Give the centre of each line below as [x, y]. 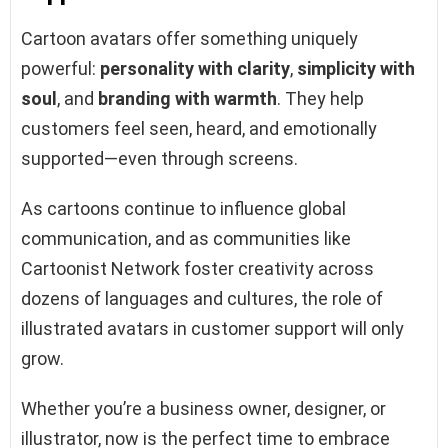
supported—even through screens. [159, 158]
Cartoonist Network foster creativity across [197, 268]
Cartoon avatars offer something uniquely [189, 38]
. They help [320, 98]
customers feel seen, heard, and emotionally [199, 128]
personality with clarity [195, 68]
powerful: [60, 68]
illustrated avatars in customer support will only [212, 328]
